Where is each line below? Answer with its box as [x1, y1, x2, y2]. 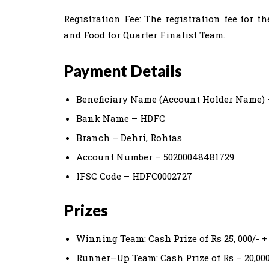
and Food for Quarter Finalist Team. [64, 29, 225, 41]
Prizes [64, 201, 108, 220]
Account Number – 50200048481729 [76, 151, 234, 163]
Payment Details [64, 61, 182, 80]
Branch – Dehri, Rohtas [76, 131, 182, 144]
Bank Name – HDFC [76, 112, 165, 124]
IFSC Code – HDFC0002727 [76, 170, 192, 182]
